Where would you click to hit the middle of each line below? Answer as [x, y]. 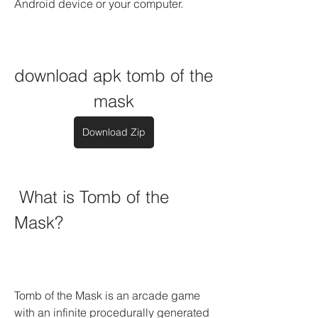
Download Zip [114, 132]
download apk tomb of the [114, 76]
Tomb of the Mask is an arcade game [107, 295]
